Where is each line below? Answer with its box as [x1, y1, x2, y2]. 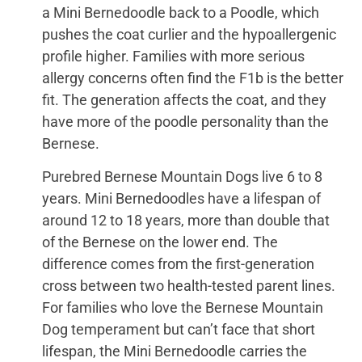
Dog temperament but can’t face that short [42, 321, 316, 339]
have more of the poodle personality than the [42, 112, 330, 130]
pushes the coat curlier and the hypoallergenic [42, 25, 337, 43]
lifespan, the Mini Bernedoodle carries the [42, 343, 308, 360]
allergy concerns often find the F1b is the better [42, 69, 344, 86]
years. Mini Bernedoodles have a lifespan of [42, 190, 322, 208]
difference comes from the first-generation [42, 255, 315, 273]
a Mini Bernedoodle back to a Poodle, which [42, 3, 320, 21]
